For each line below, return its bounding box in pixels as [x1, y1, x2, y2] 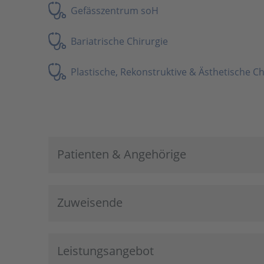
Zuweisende [57, 194, 123, 210]
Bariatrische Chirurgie [71, 35, 168, 48]
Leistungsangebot [57, 242, 154, 259]
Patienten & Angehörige [57, 146, 186, 162]
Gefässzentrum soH [71, 4, 159, 18]
